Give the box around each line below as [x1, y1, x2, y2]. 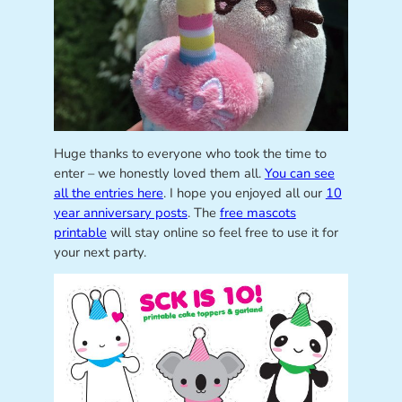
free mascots [219, 203, 296, 222]
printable [53, 223, 107, 241]
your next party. [53, 242, 146, 261]
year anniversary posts [53, 203, 188, 222]
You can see [264, 163, 335, 182]
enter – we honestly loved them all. [53, 163, 265, 182]
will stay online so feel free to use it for [106, 223, 338, 241]
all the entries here [53, 183, 163, 202]
